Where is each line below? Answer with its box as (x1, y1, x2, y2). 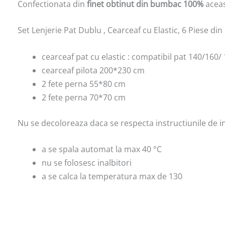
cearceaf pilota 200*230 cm (42, 64, 145, 76)
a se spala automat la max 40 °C (42, 144, 162, 155)
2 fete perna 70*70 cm (42, 91, 126, 103)
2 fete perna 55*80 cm (42, 78, 126, 89)
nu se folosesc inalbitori (42, 157, 132, 169)
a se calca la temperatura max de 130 (42, 171, 182, 182)
